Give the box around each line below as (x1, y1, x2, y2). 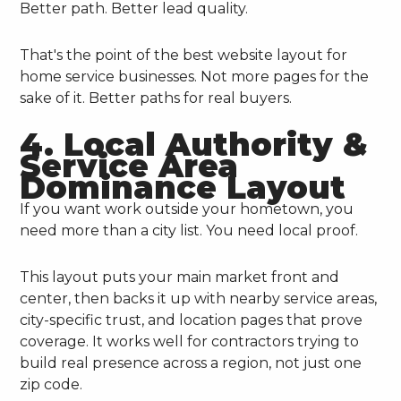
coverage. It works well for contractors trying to (20, 332, 360, 350)
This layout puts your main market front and (20, 268, 340, 286)
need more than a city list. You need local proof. (20, 221, 359, 239)
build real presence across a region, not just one (20, 354, 363, 371)
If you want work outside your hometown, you (20, 200, 354, 218)
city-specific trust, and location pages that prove (20, 311, 363, 328)
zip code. (20, 375, 83, 393)
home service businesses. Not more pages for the (20, 67, 370, 85)
